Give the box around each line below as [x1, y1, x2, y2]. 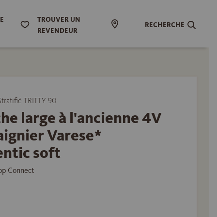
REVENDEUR [37, 27, 77, 35]
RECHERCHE [145, 20, 185, 29]
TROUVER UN [37, 15, 80, 24]
